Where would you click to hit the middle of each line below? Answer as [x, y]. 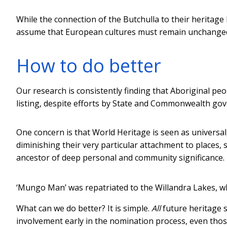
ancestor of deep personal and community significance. [120, 157]
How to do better [89, 65]
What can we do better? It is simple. [84, 208]
